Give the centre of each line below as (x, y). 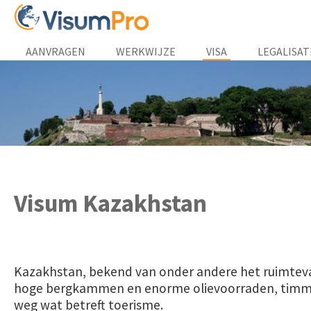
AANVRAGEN (56, 51)
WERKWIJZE (146, 51)
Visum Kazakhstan (110, 203)
